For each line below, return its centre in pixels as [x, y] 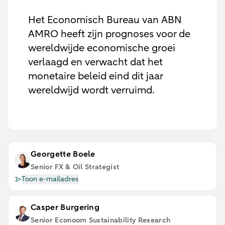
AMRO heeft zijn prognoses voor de [109, 34]
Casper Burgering [65, 207]
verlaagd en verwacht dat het [95, 62]
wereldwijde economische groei [102, 48]
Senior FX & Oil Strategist [75, 167]
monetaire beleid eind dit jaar [95, 76]
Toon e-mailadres [50, 179]
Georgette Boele [63, 154]
